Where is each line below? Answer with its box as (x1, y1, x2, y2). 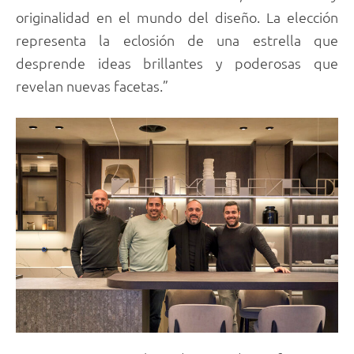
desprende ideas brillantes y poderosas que (16, 53, 338, 72)
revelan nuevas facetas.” (16, 76, 168, 95)
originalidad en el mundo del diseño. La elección (16, 7, 338, 26)
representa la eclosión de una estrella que (16, 30, 338, 49)
